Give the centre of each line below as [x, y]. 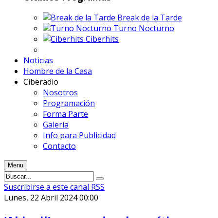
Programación [69, 103]
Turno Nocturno [144, 28]
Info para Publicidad [79, 135]
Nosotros [60, 92]
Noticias [38, 60]
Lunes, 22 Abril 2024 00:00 [51, 197]
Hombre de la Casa [58, 71]
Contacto [59, 146]
